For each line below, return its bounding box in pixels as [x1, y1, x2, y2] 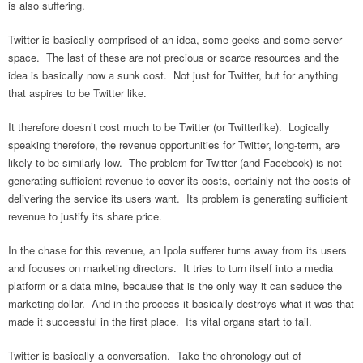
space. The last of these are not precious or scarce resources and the [8, 49, 339, 65]
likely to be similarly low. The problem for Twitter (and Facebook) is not [8, 154, 342, 170]
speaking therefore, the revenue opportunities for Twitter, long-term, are [8, 136, 340, 152]
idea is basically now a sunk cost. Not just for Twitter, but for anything [8, 66, 338, 83]
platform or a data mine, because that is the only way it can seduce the [8, 277, 342, 293]
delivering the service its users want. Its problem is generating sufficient [8, 190, 348, 206]
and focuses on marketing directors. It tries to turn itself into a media [8, 259, 333, 275]
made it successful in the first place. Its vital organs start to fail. [8, 313, 312, 329]
